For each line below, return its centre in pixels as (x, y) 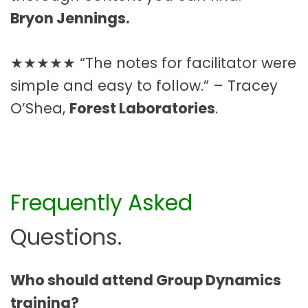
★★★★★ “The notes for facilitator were (153, 63)
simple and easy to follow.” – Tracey (144, 85)
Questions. (66, 237)
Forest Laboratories (142, 108)
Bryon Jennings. (70, 19)
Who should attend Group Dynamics (146, 280)
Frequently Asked (101, 202)
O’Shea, (40, 108)
